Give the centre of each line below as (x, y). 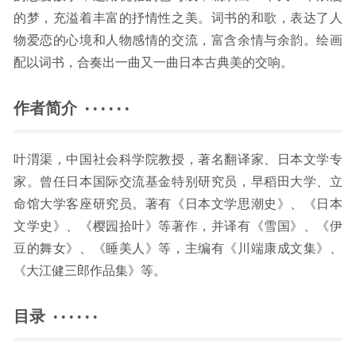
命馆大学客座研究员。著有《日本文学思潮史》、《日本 (178, 205)
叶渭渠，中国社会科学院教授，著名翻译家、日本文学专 (178, 160)
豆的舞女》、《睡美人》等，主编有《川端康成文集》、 (178, 249)
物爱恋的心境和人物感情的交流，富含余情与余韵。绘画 (178, 41)
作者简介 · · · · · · (71, 109)
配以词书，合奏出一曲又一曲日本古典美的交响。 (153, 63)
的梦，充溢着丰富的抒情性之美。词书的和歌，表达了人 (178, 19)
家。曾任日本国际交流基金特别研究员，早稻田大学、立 (178, 182)
